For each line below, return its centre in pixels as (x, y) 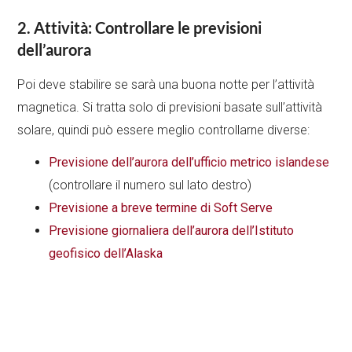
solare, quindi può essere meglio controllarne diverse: (164, 130)
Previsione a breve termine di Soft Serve (161, 208)
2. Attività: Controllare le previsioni (140, 28)
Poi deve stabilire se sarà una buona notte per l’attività (166, 85)
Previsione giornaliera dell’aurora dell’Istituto (172, 231)
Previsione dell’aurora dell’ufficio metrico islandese (189, 163)
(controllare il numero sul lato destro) (150, 185)
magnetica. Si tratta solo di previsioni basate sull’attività (170, 108)
